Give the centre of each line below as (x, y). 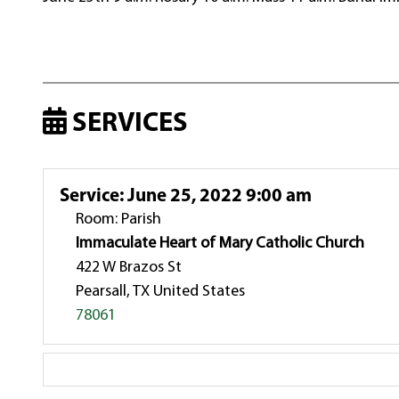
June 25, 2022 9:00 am (218, 196)
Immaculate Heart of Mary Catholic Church (220, 243)
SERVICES (128, 124)
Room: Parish (119, 219)
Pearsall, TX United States (161, 291)
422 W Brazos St (129, 267)
